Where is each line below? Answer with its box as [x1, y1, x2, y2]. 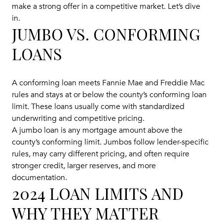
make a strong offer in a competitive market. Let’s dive [12, 1, 200, 11]
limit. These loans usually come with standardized [12, 101, 184, 111]
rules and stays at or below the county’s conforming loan [12, 89, 207, 100]
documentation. [12, 172, 67, 183]
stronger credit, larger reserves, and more [12, 160, 156, 171]
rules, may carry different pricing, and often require [12, 148, 189, 159]
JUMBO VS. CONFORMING [12, 23, 200, 44]
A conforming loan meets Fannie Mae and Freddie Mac [12, 77, 205, 88]
